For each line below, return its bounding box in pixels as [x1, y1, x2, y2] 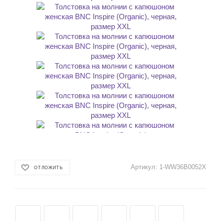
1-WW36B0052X [159, 163, 206, 171]
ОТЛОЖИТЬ [34, 165, 63, 170]
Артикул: [131, 163, 157, 171]
